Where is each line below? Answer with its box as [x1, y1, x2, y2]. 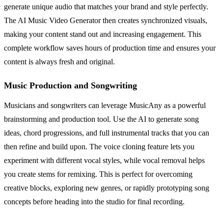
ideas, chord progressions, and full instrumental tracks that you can [4, 129, 209, 137]
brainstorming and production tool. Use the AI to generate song [4, 115, 199, 124]
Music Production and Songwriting [4, 81, 137, 91]
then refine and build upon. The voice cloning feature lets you [4, 142, 194, 151]
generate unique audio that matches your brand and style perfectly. [4, 2, 208, 11]
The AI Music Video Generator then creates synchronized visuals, [4, 16, 207, 25]
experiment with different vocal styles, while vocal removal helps [4, 156, 205, 165]
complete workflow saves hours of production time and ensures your [4, 44, 216, 53]
